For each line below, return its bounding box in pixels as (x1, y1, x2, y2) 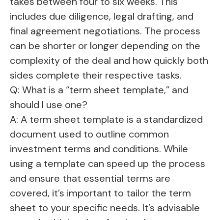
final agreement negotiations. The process (10, 25, 200, 38)
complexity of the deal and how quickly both (10, 54, 208, 67)
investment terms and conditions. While (10, 142, 188, 156)
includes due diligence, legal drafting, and (10, 10, 193, 23)
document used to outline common (10, 128, 169, 141)
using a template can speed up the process (10, 157, 205, 170)
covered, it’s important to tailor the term (10, 187, 191, 200)
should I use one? (10, 98, 87, 111)
